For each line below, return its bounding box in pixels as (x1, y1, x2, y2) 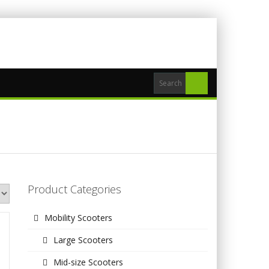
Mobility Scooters (44, 212, 113, 223)
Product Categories (28, 182, 122, 196)
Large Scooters (53, 234, 113, 246)
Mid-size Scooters (53, 256, 124, 268)
